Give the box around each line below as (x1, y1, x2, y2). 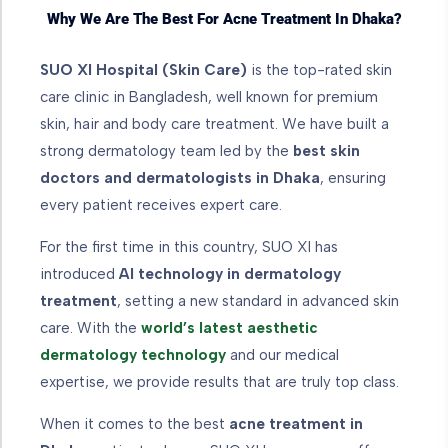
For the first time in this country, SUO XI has (40, 237, 338, 256)
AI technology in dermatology (119, 264, 341, 283)
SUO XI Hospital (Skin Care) (40, 60, 247, 79)
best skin (293, 141, 360, 160)
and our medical (226, 345, 339, 364)
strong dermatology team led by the (40, 141, 293, 160)
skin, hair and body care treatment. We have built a (40, 114, 389, 133)
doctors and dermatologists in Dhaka (40, 168, 320, 187)
